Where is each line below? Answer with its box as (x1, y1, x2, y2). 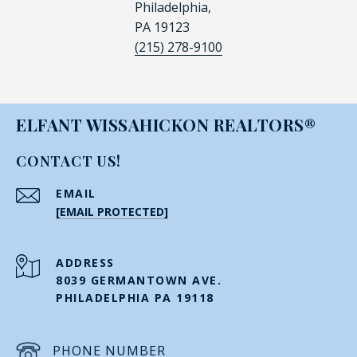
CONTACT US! (16, 151, 121, 171)
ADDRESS (56, 254, 115, 270)
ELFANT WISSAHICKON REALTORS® (16, 112, 316, 135)
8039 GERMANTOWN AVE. (56, 272, 222, 288)
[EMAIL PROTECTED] (56, 203, 168, 219)
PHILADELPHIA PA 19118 (56, 289, 214, 305)
